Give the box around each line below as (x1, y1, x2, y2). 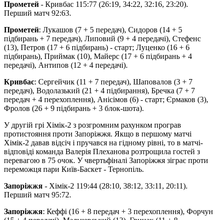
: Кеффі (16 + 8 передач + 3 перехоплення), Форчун (43, 207, 213, 216)
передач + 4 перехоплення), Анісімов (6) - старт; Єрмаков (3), (4, 95, 208, 104)
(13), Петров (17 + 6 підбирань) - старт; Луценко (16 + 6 (4, 43, 190, 52)
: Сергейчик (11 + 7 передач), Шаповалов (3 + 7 (34, 77, 192, 86)
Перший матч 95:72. (4, 190, 71, 199)
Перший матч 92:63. (4, 8, 71, 17)
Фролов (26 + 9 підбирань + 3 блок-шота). (4, 104, 144, 112)
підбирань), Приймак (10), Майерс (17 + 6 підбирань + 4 (4, 52, 192, 60)
